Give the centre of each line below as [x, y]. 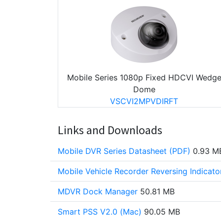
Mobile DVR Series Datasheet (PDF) [124, 151]
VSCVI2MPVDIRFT [144, 101]
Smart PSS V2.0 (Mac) [100, 211]
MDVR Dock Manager [98, 191]
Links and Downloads [110, 130]
